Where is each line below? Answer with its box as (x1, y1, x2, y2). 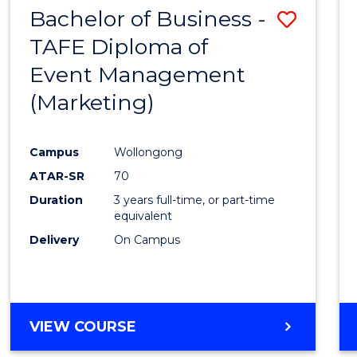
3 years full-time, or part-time (114, 192, 276, 207)
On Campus (114, 232, 181, 247)
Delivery (29, 232, 80, 247)
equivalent (114, 208, 173, 223)
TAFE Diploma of (29, 33, 209, 60)
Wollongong (114, 144, 183, 159)
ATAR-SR (29, 168, 85, 183)
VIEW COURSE (29, 317, 137, 335)
